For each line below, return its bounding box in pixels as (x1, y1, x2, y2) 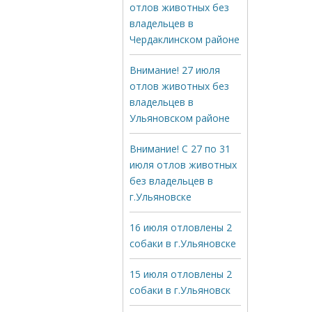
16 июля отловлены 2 (130, 221, 232, 234)
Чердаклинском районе (130, 33, 240, 46)
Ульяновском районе (130, 111, 230, 125)
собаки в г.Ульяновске (130, 237, 236, 250)
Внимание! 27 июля (130, 63, 220, 77)
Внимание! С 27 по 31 (130, 142, 231, 155)
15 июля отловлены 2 (130, 267, 232, 281)
